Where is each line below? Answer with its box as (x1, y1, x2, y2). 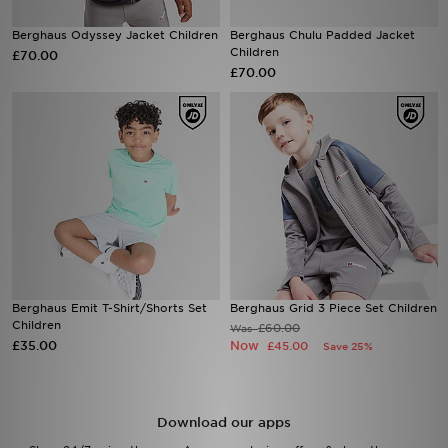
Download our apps (157, 415, 291, 430)
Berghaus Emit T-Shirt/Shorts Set (12, 301, 207, 315)
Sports (15, 37, 63, 53)
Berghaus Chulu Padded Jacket (230, 28, 415, 42)
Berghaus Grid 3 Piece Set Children (230, 301, 437, 315)
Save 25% (323, 340, 373, 352)
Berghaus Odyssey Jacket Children (12, 28, 218, 42)
